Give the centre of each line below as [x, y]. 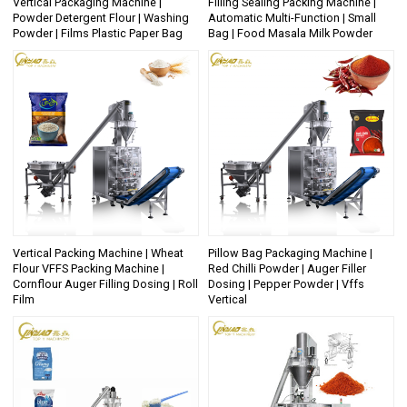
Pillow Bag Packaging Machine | [290, 253]
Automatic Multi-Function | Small [292, 18]
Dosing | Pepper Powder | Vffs [286, 283]
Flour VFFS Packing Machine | [89, 268]
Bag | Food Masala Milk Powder [290, 34]
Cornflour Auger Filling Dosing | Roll [106, 283]
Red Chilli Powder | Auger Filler [287, 268]
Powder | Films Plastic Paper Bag [98, 34]
